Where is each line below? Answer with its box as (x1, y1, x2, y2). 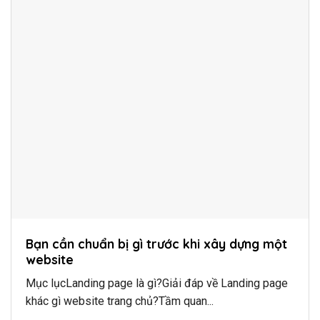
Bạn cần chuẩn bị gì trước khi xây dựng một (26, 235, 287, 251)
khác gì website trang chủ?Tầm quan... (26, 294, 214, 308)
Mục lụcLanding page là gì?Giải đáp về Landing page (26, 276, 288, 290)
